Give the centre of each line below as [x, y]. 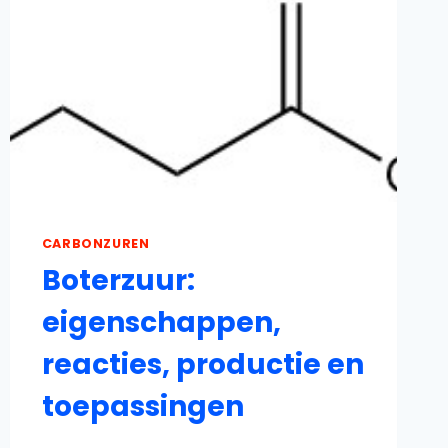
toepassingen [142, 407]
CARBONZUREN [95, 243]
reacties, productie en [202, 365]
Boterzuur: [118, 281]
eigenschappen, [161, 323]
